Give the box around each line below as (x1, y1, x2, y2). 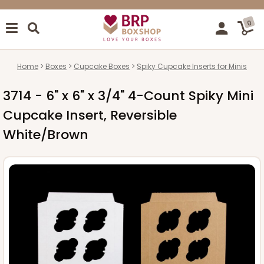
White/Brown (3, 125, 88, 144)
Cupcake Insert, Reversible (3, 105, 177, 124)
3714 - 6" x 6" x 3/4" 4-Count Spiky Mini (3, 86, 253, 105)
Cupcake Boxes (74, 61, 130, 71)
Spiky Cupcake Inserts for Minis (137, 61, 247, 71)
